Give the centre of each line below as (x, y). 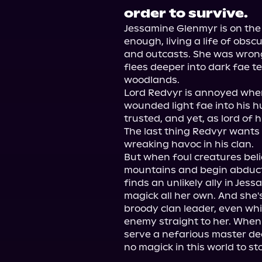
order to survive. (186, 13)
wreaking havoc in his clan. (189, 144)
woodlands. (152, 80)
